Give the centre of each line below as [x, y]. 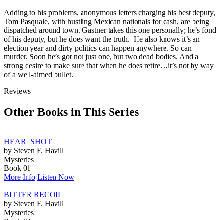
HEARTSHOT [28, 141]
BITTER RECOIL [33, 194]
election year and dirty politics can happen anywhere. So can [98, 48]
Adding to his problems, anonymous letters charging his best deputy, [110, 12]
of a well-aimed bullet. [39, 74]
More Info [20, 177]
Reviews [17, 91]
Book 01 [17, 168]
